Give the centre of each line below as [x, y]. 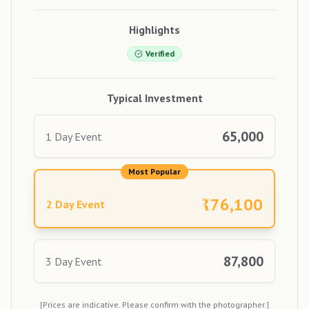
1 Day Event [74, 136]
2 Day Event [76, 205]
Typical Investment [154, 98]
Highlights [154, 30]
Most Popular [154, 172]
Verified [160, 54]
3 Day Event [74, 261]
